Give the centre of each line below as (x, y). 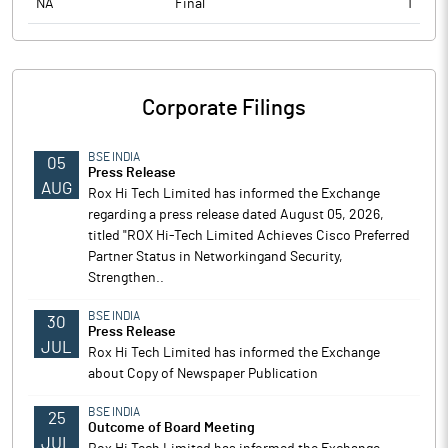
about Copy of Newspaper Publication (203, 374)
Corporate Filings (224, 108)
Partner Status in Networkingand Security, (215, 257)
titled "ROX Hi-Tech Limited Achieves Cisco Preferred (249, 236)
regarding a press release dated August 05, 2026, (236, 215)
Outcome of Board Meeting (171, 428)
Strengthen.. (126, 278)
